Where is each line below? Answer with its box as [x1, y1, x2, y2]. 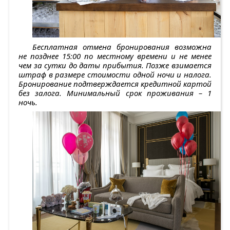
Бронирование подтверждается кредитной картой [18, 79, 212, 89]
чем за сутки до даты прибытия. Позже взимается [18, 60, 212, 71]
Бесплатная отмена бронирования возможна [32, 42, 212, 52]
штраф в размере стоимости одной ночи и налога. [18, 69, 212, 80]
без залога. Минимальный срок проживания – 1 [18, 88, 212, 99]
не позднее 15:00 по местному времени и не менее [18, 51, 212, 62]
